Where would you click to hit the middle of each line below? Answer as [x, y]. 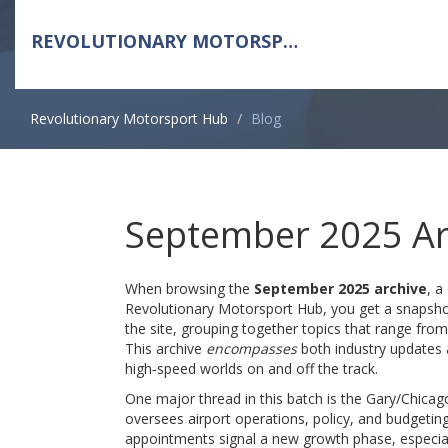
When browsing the [189, 288]
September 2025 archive [340, 288]
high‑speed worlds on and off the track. [251, 368]
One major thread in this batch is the [245, 398]
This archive [165, 348]
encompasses [251, 348]
